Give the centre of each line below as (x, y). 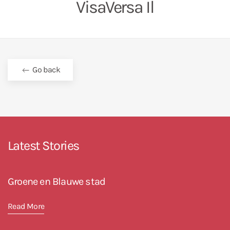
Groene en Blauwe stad (57, 181)
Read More (26, 206)
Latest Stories (43, 146)
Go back (45, 70)
